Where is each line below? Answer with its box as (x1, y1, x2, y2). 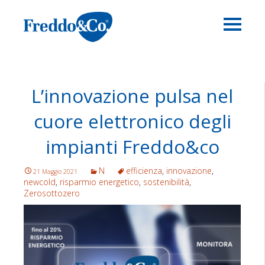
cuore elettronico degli (33, 108, 231, 134)
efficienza (126, 165, 162, 176)
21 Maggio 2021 (33, 167, 77, 176)
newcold (24, 176, 56, 188)
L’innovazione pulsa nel (31, 83, 233, 108)
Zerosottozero (24, 188, 80, 199)
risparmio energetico (60, 176, 139, 188)
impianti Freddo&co (45, 134, 219, 159)
